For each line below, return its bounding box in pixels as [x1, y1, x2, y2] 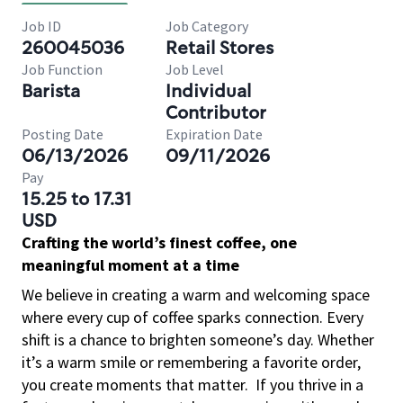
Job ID [22, 17, 61, 35]
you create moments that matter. [22, 374, 248, 395]
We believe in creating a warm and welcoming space [22, 284, 370, 305]
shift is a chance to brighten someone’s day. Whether [22, 329, 374, 350]
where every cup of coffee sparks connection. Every [22, 307, 363, 327]
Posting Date [22, 125, 103, 143]
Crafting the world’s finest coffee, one [22, 232, 297, 253]
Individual [166, 79, 251, 103]
